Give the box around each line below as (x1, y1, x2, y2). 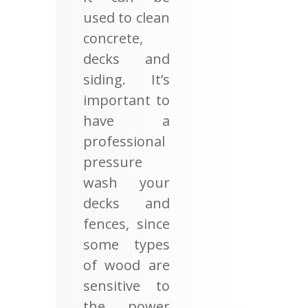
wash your (82, 173, 170, 192)
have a (82, 111, 170, 131)
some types (82, 235, 170, 254)
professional (82, 132, 165, 151)
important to (82, 91, 170, 110)
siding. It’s (82, 70, 170, 89)
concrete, (82, 29, 143, 48)
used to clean (82, 8, 170, 27)
